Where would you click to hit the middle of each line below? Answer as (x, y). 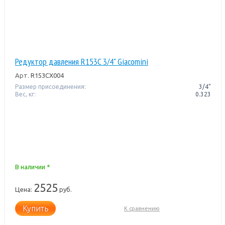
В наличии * (32, 166)
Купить (35, 208)
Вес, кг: (25, 94)
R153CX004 (46, 75)
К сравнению (142, 208)
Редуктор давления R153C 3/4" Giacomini (81, 61)
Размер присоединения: (50, 86)
